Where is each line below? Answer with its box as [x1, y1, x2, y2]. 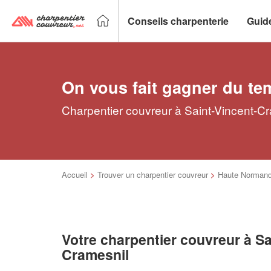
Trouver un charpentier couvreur [97, 169, 208, 180]
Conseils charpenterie [128, 13, 229, 28]
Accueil [62, 169, 88, 180]
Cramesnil [62, 244, 129, 264]
